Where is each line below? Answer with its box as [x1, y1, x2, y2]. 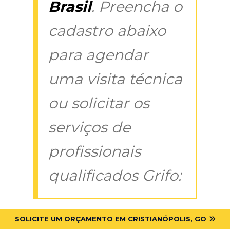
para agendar [48, 45, 148, 64]
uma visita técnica [48, 69, 182, 88]
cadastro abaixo [48, 21, 166, 40]
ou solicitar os [48, 93, 149, 112]
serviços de [48, 118, 130, 136]
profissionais [48, 142, 141, 160]
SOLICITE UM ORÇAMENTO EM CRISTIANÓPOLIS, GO [14, 214, 206, 223]
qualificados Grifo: [48, 166, 181, 184]
